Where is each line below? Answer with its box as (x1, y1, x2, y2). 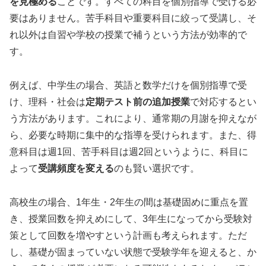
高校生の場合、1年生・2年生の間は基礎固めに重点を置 (9, 197, 248, 207)
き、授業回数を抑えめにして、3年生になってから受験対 (9, 213, 252, 224)
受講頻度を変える (38, 163, 114, 174)
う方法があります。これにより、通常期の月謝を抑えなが (9, 113, 256, 124)
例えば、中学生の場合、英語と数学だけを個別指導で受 (9, 80, 247, 91)
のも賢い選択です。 (114, 163, 199, 174)
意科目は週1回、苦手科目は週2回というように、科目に (9, 147, 248, 157)
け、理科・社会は (9, 97, 85, 107)
